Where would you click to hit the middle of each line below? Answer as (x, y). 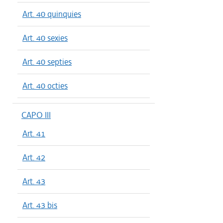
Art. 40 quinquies (52, 14)
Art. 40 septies (47, 62)
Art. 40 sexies (45, 38)
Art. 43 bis (40, 205)
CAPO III (36, 115)
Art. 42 (34, 157)
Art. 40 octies (45, 86)
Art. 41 (34, 133)
